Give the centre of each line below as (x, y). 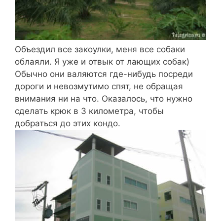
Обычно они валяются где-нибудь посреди (104, 74)
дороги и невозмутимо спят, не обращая (99, 86)
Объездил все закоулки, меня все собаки (100, 49)
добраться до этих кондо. (68, 123)
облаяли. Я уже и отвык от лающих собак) (102, 61)
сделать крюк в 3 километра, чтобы (89, 111)
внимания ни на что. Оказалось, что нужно (104, 98)
